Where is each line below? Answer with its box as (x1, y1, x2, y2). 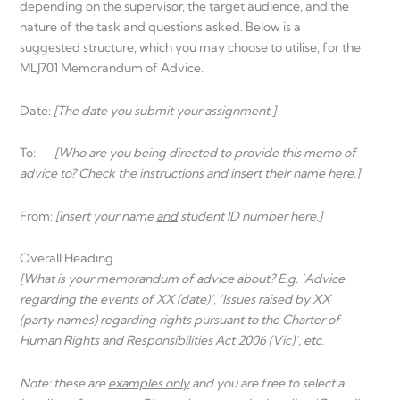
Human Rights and (20, 332, 123, 349)
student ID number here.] (178, 207, 322, 224)
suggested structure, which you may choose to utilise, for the (20, 39, 361, 56)
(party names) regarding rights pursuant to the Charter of (20, 312, 340, 329)
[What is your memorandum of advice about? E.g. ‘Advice (20, 271, 345, 287)
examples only (108, 374, 189, 391)
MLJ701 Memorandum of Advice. (20, 60, 204, 77)
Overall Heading (20, 250, 113, 267)
